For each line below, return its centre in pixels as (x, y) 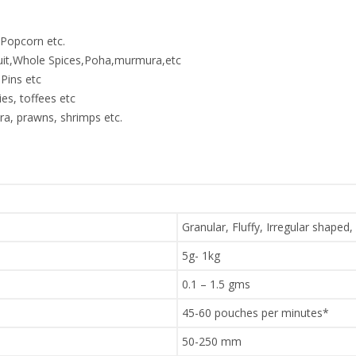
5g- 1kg (201, 256)
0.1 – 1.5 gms (216, 284)
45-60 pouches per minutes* (255, 313)
